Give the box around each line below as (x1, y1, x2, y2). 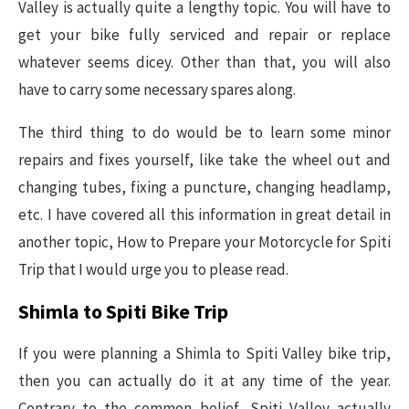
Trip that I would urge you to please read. (18, 258, 288, 279)
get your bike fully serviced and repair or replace (18, 24, 391, 45)
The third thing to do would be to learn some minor (18, 121, 391, 142)
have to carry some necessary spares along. (18, 79, 296, 100)
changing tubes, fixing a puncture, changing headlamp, (18, 176, 391, 197)
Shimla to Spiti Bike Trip (18, 298, 228, 324)
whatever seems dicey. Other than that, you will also (18, 51, 391, 72)
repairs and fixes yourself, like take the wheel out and (18, 149, 391, 170)
